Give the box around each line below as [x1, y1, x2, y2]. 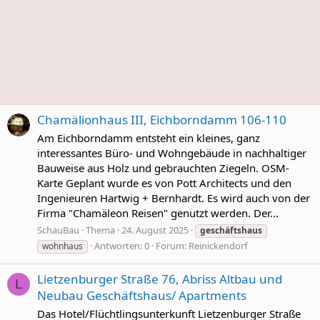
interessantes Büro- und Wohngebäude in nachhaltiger [37, 146, 306, 161]
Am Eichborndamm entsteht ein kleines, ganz [37, 131, 260, 146]
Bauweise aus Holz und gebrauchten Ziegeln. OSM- [37, 161, 289, 176]
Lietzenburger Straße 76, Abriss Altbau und [37, 271, 282, 288]
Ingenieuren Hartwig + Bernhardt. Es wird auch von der [37, 191, 310, 206]
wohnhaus [42, 239, 83, 252]
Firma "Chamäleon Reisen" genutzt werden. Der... [37, 206, 279, 221]
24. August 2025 [121, 223, 189, 236]
